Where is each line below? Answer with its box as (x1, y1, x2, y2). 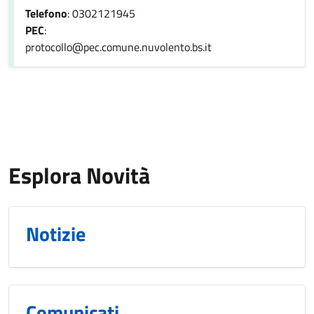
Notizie (26, 219, 86, 249)
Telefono (25, 5, 67, 22)
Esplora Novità (8, 158, 150, 192)
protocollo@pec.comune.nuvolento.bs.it (25, 39, 212, 55)
